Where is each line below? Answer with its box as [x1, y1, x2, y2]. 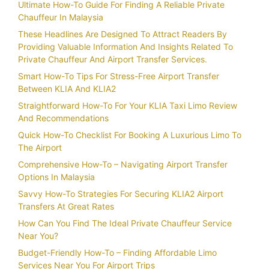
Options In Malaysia [18, 172, 95, 183]
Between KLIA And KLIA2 [18, 83, 116, 94]
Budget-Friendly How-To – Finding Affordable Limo [18, 247, 217, 258]
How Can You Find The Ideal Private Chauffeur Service [18, 218, 232, 229]
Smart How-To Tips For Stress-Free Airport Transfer [18, 71, 219, 82]
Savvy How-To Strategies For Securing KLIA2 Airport [18, 189, 223, 199]
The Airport [18, 142, 62, 153]
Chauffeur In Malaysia [18, 12, 103, 23]
